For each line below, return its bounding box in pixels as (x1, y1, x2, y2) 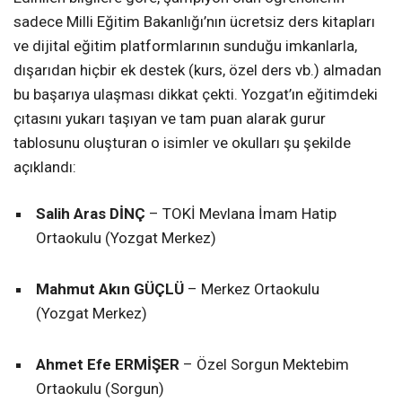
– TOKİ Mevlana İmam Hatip (145, 205, 336, 223)
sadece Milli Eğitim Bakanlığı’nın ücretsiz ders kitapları (13, 13, 375, 31)
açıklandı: (13, 158, 76, 177)
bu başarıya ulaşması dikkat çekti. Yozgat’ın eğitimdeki (13, 85, 378, 104)
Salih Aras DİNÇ (36, 205, 145, 223)
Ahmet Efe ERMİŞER (36, 355, 179, 374)
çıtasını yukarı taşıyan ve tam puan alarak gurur (13, 109, 326, 128)
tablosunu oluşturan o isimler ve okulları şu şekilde (13, 134, 351, 153)
